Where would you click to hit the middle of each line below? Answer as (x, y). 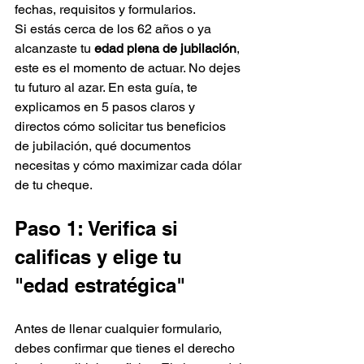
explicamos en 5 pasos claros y (106, 107)
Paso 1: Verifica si (99, 228)
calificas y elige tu (101, 257)
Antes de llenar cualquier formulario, (120, 329)
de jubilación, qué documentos (104, 146)
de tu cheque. (55, 185)
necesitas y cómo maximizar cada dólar (130, 165)
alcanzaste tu (54, 48)
